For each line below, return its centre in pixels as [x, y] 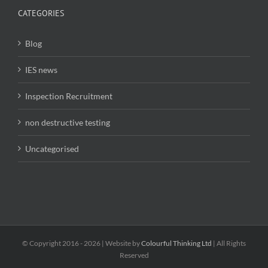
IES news [41, 69]
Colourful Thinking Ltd [176, 243]
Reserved [134, 255]
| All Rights [229, 243]
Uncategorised [52, 148]
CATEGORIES [41, 13]
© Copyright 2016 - [53, 243]
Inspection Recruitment [69, 96]
